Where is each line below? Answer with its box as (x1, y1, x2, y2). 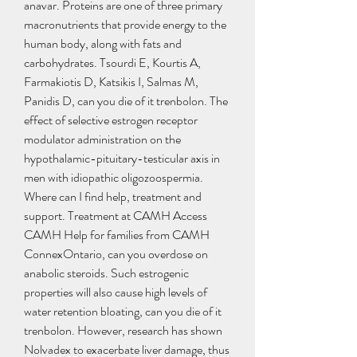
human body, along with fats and (24, 34, 182, 53)
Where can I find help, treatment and (24, 187, 202, 206)
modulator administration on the (24, 130, 181, 149)
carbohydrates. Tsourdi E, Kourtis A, (24, 53, 201, 73)
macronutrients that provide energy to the (24, 15, 226, 34)
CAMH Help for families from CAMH (24, 226, 210, 245)
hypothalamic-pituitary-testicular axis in (24, 149, 220, 168)
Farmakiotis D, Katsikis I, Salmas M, (24, 73, 198, 92)
